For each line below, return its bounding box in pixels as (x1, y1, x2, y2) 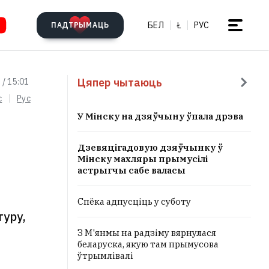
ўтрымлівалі (77, 250, 133, 261)
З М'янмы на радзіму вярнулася (77, 227, 216, 238)
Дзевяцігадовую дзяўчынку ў (77, 142, 223, 153)
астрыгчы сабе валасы (77, 165, 186, 176)
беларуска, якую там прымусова (77, 238, 219, 250)
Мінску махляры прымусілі (77, 153, 208, 165)
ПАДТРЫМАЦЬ (50, 20, 109, 29)
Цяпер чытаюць (77, 75, 163, 89)
